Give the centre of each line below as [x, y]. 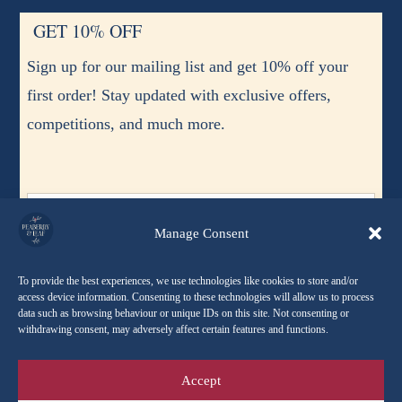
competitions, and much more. [127, 124]
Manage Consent [201, 233]
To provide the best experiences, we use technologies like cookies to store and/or [188, 281]
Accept [201, 380]
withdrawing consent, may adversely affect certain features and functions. [173, 329]
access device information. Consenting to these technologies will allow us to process [196, 297]
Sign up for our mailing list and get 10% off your [188, 67]
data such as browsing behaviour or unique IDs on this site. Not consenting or [184, 313]
